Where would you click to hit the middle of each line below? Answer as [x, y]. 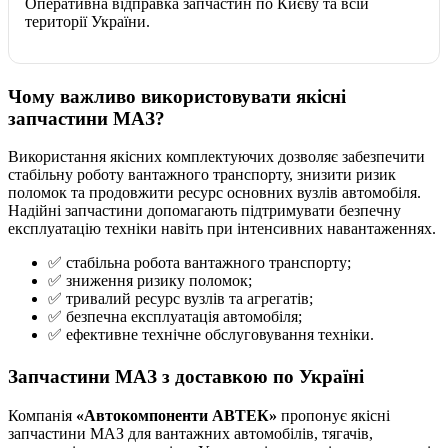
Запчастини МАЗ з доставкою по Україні [186, 377]
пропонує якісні [333, 416]
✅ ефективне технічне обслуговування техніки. [211, 335]
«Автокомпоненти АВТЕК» [176, 416]
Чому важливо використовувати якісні [177, 96]
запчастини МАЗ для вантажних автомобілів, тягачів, [190, 434]
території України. [87, 21]
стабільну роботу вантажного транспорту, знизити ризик [202, 175]
